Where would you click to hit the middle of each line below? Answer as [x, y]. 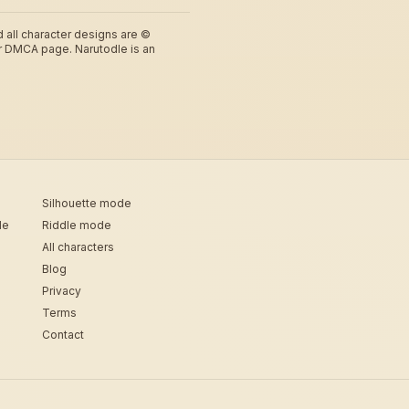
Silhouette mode [87, 203]
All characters [78, 247]
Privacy [62, 291]
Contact [63, 335]
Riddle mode [77, 225]
